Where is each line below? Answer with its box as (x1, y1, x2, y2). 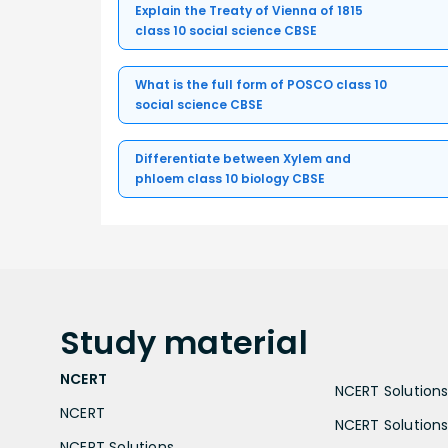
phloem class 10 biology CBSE (135, 170, 325, 188)
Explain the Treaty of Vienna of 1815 (135, 2, 363, 20)
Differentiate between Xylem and (135, 150, 351, 168)
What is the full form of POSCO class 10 (135, 76, 387, 94)
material (164, 320, 308, 366)
